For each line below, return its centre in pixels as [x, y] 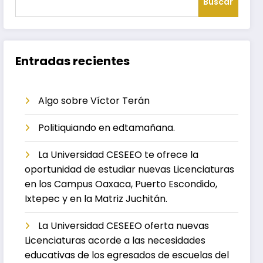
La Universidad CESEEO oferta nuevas [124, 225]
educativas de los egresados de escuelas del [127, 255]
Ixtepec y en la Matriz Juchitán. [96, 198]
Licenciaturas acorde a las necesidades [115, 240]
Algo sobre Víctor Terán [94, 100]
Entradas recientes [73, 61]
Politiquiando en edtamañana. [107, 127]
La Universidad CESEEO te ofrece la [119, 154]
